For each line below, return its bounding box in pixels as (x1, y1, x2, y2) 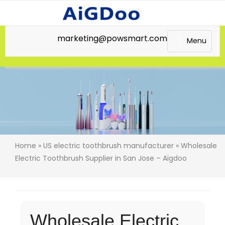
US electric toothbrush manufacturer (43, 141, 174, 151)
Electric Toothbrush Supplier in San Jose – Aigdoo (15, 153, 187, 164)
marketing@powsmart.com (57, 33, 167, 44)
